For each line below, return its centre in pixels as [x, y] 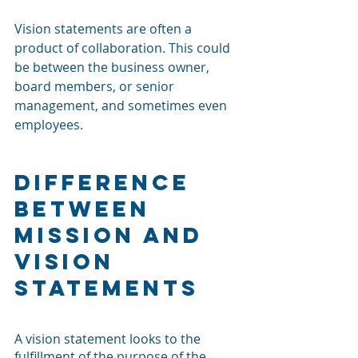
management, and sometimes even [122, 105]
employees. [49, 124]
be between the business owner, [113, 67]
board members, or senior [96, 86]
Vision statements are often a [105, 28]
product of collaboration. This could [124, 48]
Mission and [113, 235]
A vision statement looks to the [109, 338]
